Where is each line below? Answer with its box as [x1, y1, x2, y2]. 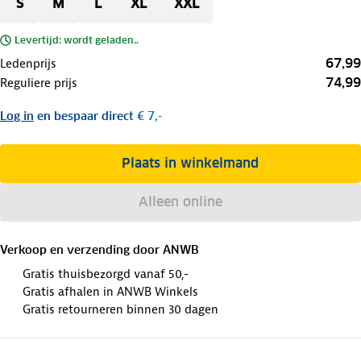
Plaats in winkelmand [121, 154, 259, 172]
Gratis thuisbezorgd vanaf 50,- [23, 265, 189, 282]
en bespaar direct [37, 108, 134, 123]
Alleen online [138, 193, 222, 210]
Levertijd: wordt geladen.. [15, 33, 139, 46]
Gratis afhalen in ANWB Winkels [23, 283, 198, 300]
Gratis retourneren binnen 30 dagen [23, 301, 218, 317]
